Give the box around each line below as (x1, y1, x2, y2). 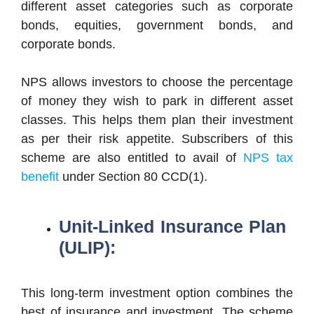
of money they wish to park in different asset (21, 93, 293, 108)
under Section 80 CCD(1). (59, 169, 207, 184)
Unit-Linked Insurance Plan (59, 216, 286, 236)
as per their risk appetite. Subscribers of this (21, 131, 293, 146)
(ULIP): (59, 237, 116, 257)
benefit (21, 169, 59, 184)
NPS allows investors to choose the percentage (21, 74, 293, 89)
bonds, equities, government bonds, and (21, 18, 293, 32)
